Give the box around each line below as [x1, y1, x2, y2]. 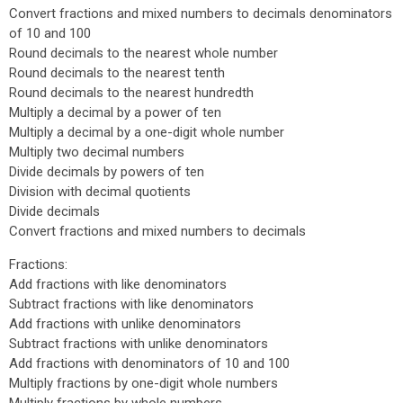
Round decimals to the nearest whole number [9, 45, 278, 61]
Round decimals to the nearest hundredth [9, 85, 254, 101]
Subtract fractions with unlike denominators [9, 336, 268, 352]
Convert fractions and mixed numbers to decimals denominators [9, 5, 392, 22]
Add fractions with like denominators [9, 276, 227, 292]
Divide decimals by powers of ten [9, 164, 204, 180]
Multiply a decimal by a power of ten [9, 104, 221, 121]
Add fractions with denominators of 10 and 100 [9, 355, 290, 372]
